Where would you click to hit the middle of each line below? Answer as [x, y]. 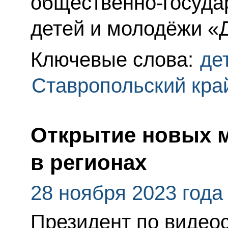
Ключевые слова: [115, 59]
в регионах [88, 162]
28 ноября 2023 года [126, 193]
